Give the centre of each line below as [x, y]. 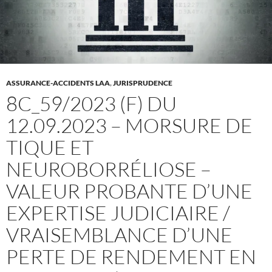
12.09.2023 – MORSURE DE [129, 125]
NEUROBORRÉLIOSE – [109, 169]
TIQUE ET [50, 147]
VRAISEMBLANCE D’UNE [119, 234]
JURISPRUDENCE [143, 83]
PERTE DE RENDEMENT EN [131, 256]
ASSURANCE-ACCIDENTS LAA [58, 83]
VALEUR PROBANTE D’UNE [129, 191]
